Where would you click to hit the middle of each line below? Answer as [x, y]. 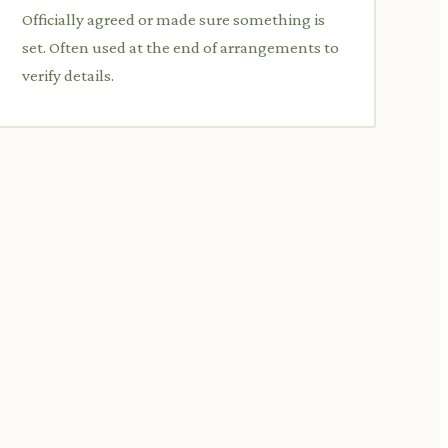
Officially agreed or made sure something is [173, 19]
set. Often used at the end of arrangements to [180, 47]
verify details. [68, 75]
